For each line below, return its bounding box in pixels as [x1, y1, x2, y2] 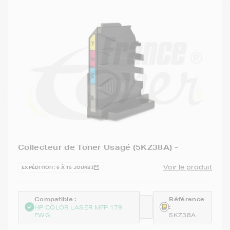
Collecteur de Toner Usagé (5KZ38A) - [18, 142, 178, 152]
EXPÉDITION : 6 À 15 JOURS [22, 163, 91, 171]
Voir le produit [163, 162, 212, 171]
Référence [169, 195, 205, 203]
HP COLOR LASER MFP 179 [34, 203, 123, 211]
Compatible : [34, 195, 76, 203]
